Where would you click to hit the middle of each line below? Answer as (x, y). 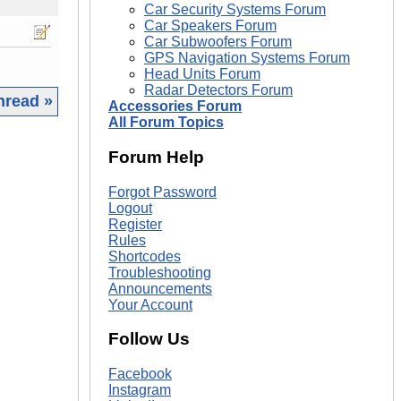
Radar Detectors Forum (218, 90)
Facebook (140, 373)
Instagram (140, 389)
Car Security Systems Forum (235, 10)
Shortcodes (145, 256)
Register (135, 224)
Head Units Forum (202, 74)
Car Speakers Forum (210, 26)
